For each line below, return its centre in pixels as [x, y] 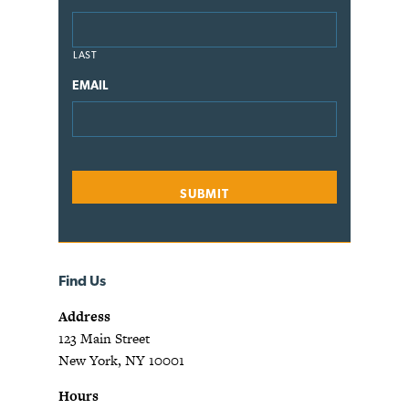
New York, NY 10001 [121, 361]
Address [84, 317]
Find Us [82, 281]
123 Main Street [104, 339]
